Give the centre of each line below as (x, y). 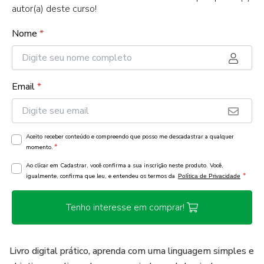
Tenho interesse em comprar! (125, 207)
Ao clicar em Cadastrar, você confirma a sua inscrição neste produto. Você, (125, 166)
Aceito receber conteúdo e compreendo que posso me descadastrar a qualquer (130, 137)
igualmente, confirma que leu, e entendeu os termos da (101, 176)
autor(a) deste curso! (54, 9)
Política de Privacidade (209, 176)
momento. (39, 147)
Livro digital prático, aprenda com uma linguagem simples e (132, 251)
